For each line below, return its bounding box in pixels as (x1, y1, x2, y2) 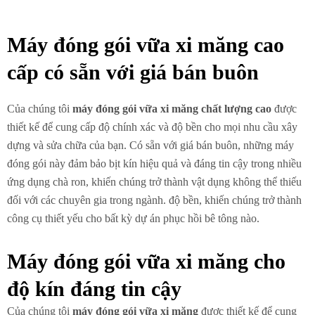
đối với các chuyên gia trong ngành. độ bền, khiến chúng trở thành (7, 193, 302, 206)
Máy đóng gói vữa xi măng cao (7, 32, 284, 56)
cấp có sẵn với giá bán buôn (7, 60, 259, 84)
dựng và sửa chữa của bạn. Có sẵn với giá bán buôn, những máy (7, 139, 294, 151)
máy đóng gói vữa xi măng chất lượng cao (72, 102, 271, 115)
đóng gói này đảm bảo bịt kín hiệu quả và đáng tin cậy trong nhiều (7, 157, 302, 169)
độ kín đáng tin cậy (7, 276, 181, 300)
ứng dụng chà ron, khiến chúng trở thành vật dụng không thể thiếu (7, 175, 302, 188)
